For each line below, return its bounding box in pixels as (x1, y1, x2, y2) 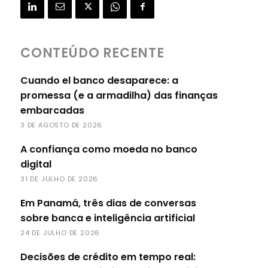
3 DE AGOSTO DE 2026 (20, 120, 103, 130)
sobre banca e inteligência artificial (20, 211, 195, 225)
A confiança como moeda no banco (20, 142, 197, 156)
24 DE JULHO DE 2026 (20, 228, 100, 237)
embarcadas (20, 103, 84, 117)
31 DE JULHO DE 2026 (20, 174, 99, 184)
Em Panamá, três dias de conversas (20, 196, 196, 210)
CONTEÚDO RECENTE (20, 44, 165, 62)
